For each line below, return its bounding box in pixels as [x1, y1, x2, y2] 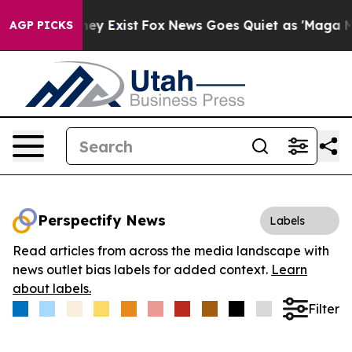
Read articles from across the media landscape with [13, 243, 329, 258]
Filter [307, 300, 339, 317]
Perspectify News [38, 211, 166, 229]
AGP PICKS [9, 18, 73, 32]
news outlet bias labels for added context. [13, 262, 271, 277]
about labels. [13, 280, 91, 296]
